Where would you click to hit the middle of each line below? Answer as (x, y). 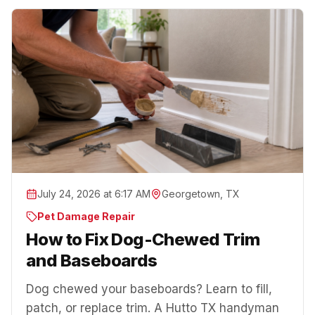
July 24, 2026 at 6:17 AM (94, 193)
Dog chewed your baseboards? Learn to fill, (149, 289)
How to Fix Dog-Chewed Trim (143, 239)
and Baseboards (92, 260)
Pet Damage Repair (86, 216)
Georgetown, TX (201, 193)
